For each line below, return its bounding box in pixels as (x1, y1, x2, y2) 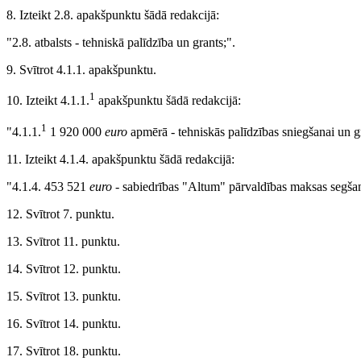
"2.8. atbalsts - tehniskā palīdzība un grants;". (6, 35, 235, 50)
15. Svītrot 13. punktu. (6, 289, 121, 304)
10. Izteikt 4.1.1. (6, 93, 89, 108)
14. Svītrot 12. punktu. (6, 262, 121, 276)
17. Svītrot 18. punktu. (6, 344, 121, 359)
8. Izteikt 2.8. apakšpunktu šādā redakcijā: (6, 8, 219, 23)
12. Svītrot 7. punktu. (6, 207, 114, 222)
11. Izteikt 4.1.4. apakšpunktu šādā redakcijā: (6, 152, 234, 167)
